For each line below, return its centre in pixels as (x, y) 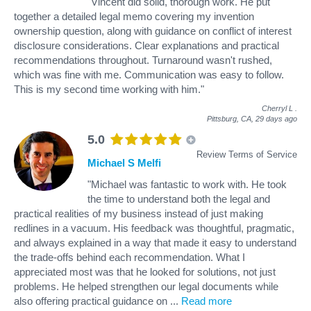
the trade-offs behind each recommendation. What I (129, 257)
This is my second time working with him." (109, 89)
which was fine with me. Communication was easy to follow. (149, 74)
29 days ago (276, 118)
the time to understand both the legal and (179, 199)
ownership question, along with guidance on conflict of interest (153, 31)
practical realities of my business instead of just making (138, 213)
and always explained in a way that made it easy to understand (155, 242)
